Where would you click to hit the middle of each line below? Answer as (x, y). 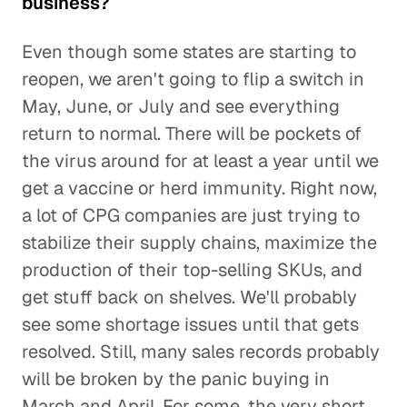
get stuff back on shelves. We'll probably (189, 297)
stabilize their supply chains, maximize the (199, 243)
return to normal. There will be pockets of (192, 134)
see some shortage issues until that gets (190, 324)
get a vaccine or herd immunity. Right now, (199, 188)
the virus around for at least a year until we (200, 161)
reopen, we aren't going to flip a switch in (193, 79)
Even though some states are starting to (189, 52)
